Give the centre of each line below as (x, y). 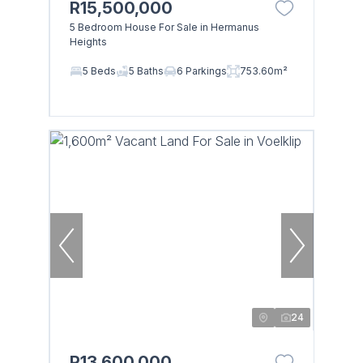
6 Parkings (201, 70)
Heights (88, 41)
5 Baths (146, 70)
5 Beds (99, 70)
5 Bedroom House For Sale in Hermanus (164, 27)
